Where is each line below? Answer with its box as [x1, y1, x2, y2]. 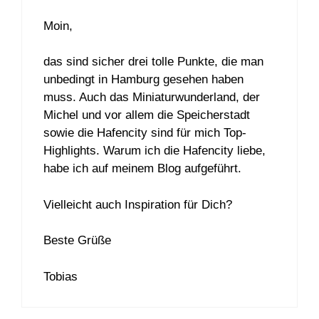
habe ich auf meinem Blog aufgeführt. [43, 162, 241, 176]
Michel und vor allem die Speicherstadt [43, 108, 250, 122]
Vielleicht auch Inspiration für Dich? [43, 197, 232, 211]
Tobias [43, 269, 78, 283]
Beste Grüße [43, 234, 111, 248]
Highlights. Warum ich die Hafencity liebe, [43, 144, 266, 158]
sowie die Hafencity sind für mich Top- [43, 126, 246, 140]
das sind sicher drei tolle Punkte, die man [43, 55, 263, 69]
